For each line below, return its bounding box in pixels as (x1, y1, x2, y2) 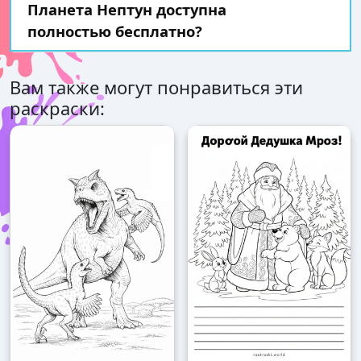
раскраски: (10, 96, 105, 121)
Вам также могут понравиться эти (10, 75, 303, 100)
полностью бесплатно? (27, 21, 202, 42)
